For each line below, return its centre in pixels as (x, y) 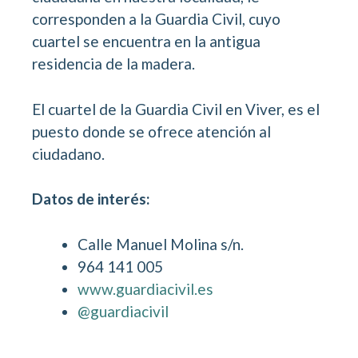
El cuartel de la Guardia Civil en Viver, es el (176, 109)
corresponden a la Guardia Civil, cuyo (156, 19)
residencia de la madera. (113, 64)
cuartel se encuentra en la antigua (146, 42)
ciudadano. (68, 153)
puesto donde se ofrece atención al (151, 131)
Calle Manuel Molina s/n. (161, 244)
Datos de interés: (91, 199)
